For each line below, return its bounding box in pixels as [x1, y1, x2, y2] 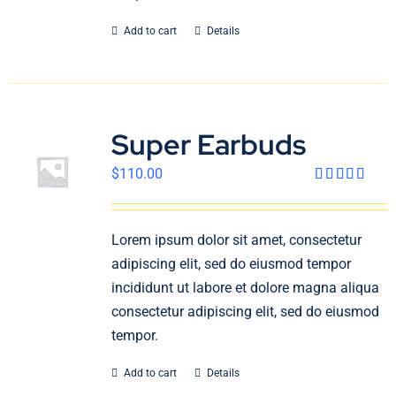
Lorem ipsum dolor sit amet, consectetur [110, 232, 362, 248]
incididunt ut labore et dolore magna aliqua [110, 279, 379, 296]
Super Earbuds [110, 126, 306, 164]
